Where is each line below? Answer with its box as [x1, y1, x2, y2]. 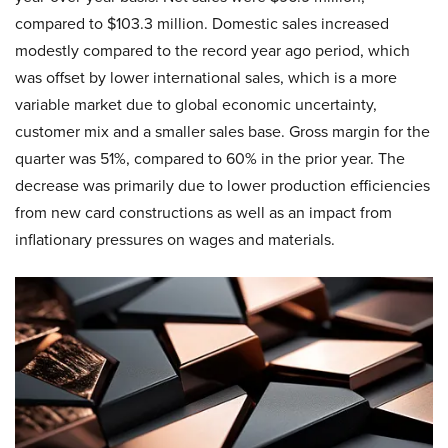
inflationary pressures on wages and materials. [15, 228, 335, 251]
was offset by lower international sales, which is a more [15, 66, 397, 89]
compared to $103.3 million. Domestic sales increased [15, 12, 389, 35]
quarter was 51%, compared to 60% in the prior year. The [15, 147, 405, 170]
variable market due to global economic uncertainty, [15, 93, 377, 116]
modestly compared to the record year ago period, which [15, 39, 410, 62]
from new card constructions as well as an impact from [15, 201, 392, 224]
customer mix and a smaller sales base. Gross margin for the [15, 120, 430, 143]
